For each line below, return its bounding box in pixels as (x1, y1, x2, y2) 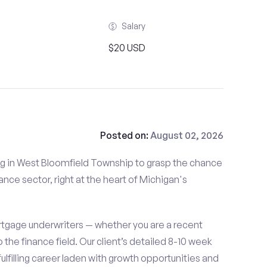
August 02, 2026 (150, 129, 223, 141)
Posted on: (100, 129, 150, 141)
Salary (122, 21, 145, 31)
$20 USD (108, 42, 145, 54)
